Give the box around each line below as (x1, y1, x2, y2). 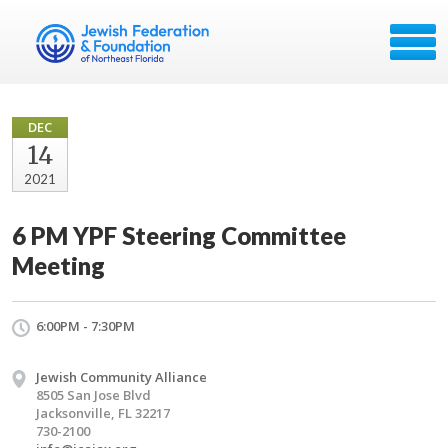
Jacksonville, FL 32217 (36, 404, 170, 422)
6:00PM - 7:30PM (36, 317, 135, 335)
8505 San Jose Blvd (36, 386, 151, 404)
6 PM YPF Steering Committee (12, 221, 346, 250)
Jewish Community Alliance (36, 368, 207, 386)
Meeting (12, 251, 105, 280)
